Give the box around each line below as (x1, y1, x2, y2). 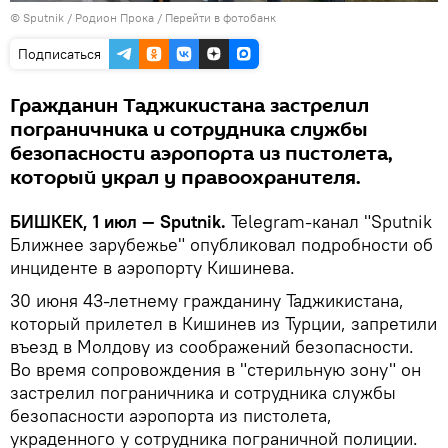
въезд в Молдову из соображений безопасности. (10, 334, 414, 358)
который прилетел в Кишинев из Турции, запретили (10, 311, 437, 335)
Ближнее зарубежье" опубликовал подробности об (10, 232, 433, 256)
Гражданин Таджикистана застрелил (10, 91, 369, 120)
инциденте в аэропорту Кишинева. (10, 255, 295, 279)
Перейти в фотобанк (165, 9, 276, 25)
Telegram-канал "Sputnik (231, 209, 432, 233)
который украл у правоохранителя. (10, 163, 361, 192)
